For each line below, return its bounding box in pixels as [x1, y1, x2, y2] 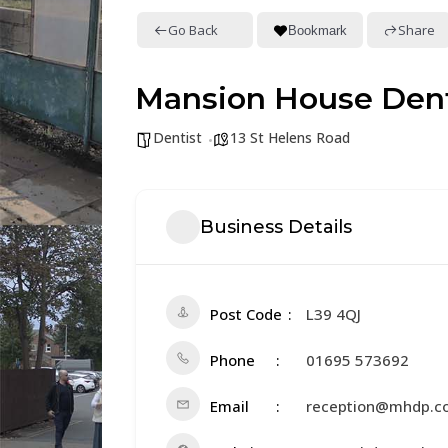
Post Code [210, 304, 282, 324]
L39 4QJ [306, 304, 361, 324]
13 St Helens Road [230, 128, 350, 147]
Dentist [153, 128, 202, 147]
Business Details [200, 215, 352, 238]
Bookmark [288, 22, 347, 38]
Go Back [168, 20, 218, 39]
